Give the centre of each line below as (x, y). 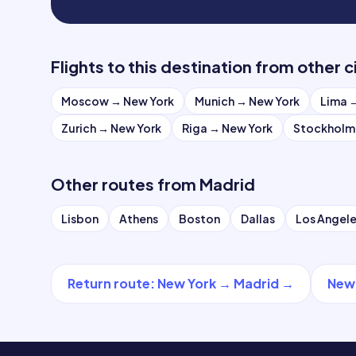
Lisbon (80, 219)
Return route (109, 283)
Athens (139, 219)
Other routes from (124, 184)
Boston (199, 219)
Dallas (258, 219)
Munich (215, 101)
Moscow (85, 101)
